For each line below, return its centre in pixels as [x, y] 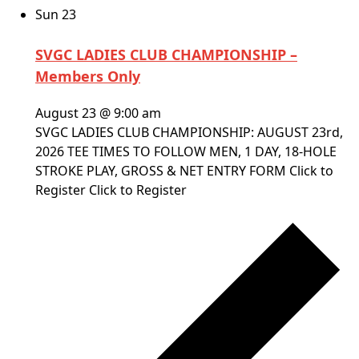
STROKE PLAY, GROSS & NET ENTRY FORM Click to [184, 171]
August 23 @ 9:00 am [98, 113]
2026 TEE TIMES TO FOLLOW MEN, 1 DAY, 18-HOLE [186, 152]
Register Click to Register [111, 190]
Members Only [88, 77]
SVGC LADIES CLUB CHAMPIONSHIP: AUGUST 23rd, [189, 133]
